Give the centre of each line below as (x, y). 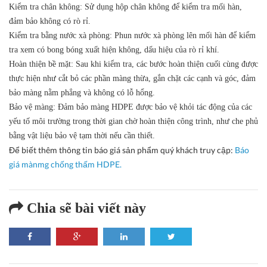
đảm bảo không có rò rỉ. (50, 21)
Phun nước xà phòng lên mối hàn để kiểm (184, 36)
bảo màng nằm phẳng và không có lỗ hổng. (82, 93)
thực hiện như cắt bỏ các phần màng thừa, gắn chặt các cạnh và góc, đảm (132, 79)
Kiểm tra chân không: (46, 7)
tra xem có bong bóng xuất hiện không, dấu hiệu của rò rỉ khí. (114, 50)
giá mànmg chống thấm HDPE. (65, 164)
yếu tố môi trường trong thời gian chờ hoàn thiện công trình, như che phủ (133, 122)
